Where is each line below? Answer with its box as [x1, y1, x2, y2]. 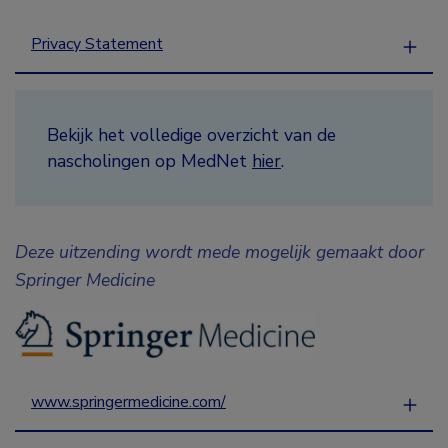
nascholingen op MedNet [47, 149, 252, 174]
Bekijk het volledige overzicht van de [47, 123, 336, 148]
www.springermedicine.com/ [31, 390, 226, 413]
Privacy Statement [31, 33, 163, 56]
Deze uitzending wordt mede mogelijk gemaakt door [15, 240, 424, 265]
